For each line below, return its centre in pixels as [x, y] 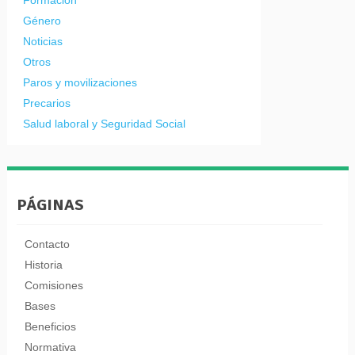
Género [42, 20]
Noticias [42, 41]
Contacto [47, 244]
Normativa [50, 347]
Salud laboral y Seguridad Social [104, 123]
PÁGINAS [50, 204]
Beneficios [50, 326]
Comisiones [53, 285]
